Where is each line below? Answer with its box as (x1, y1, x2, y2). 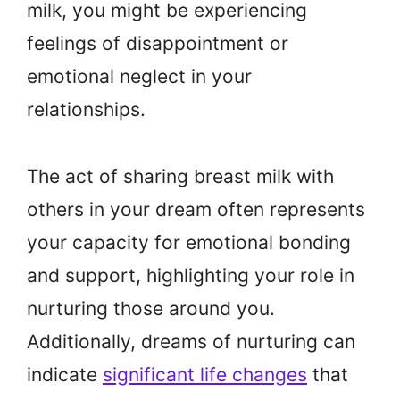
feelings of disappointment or (27, 32, 288, 55)
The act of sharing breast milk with (27, 164, 334, 187)
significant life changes (103, 362, 307, 386)
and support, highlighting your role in (27, 263, 354, 287)
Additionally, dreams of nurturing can (27, 329, 355, 353)
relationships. (27, 98, 146, 121)
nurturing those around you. (27, 296, 275, 320)
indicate (27, 362, 103, 386)
